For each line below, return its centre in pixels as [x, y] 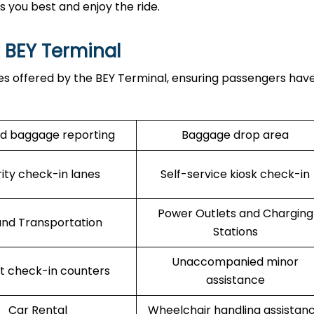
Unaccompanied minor [235, 262]
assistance [235, 280]
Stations [235, 232]
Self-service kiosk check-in [235, 174]
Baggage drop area [235, 135]
